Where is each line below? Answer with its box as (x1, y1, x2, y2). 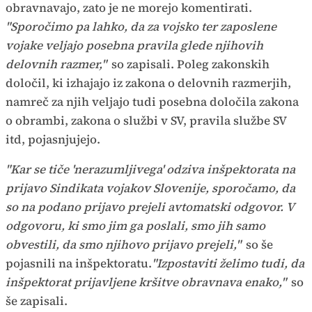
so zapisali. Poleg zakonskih (111, 56, 270, 73)
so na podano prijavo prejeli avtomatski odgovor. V (6, 198, 294, 216)
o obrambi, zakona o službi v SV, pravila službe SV (6, 112, 286, 130)
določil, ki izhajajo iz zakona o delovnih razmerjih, (6, 75, 291, 92)
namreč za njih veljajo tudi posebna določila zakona (6, 93, 299, 111)
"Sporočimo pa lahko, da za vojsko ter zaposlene (6, 18, 276, 36)
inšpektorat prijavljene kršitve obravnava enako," (6, 274, 286, 291)
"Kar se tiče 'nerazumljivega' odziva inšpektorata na (6, 161, 295, 178)
